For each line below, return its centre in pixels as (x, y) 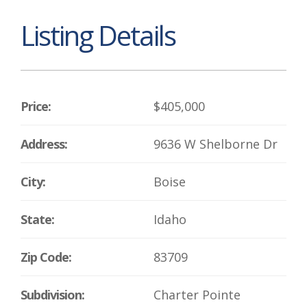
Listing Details (98, 35)
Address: (44, 144)
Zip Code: (46, 257)
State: (37, 219)
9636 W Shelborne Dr (216, 144)
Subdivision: (52, 294)
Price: (36, 106)
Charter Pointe (197, 294)
